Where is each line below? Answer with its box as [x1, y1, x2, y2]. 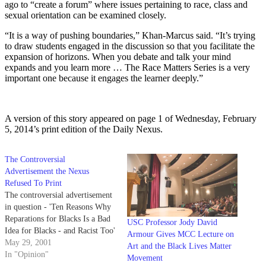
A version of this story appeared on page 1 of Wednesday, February [5, 113, 256, 123]
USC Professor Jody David [127, 218, 217, 227]
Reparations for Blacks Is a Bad [5, 214, 110, 223]
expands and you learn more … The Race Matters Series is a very [5, 62, 250, 72]
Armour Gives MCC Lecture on [127, 230, 234, 239]
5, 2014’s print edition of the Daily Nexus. [5, 123, 163, 134]
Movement [127, 254, 163, 263]
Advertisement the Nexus [5, 166, 89, 176]
